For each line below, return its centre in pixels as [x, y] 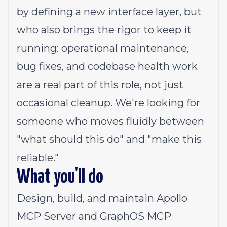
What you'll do [60, 178]
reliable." [38, 158]
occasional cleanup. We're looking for [108, 103]
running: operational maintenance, [103, 48]
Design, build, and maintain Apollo [102, 198]
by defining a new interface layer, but [109, 12]
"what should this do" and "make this [109, 139]
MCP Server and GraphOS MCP [94, 216]
